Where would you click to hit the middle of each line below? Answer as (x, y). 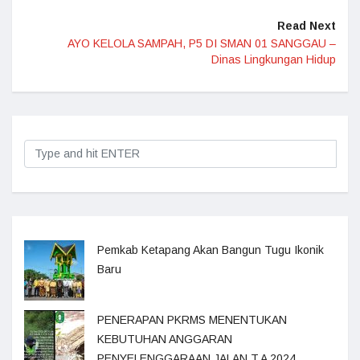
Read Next (307, 26)
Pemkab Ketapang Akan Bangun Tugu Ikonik (211, 250)
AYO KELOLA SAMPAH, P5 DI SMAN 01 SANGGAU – (202, 44)
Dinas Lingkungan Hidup (274, 60)
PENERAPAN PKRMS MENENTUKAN (192, 320)
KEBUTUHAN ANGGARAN (165, 340)
